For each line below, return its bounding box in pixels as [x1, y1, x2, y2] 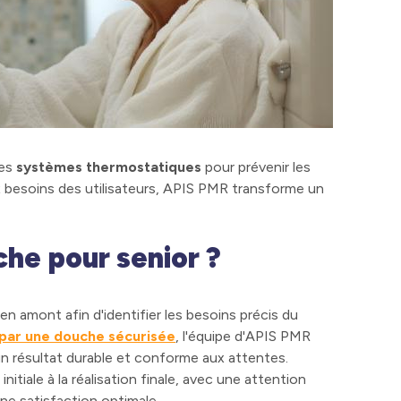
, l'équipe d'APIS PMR [175, 328, 311, 346]
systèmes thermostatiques [16, 158, 201, 175]
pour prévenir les [201, 158, 311, 175]
